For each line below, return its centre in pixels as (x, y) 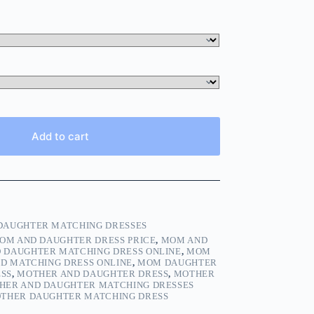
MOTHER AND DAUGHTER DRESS (93, 274)
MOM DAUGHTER (177, 263)
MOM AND (184, 240)
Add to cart (61, 137)
